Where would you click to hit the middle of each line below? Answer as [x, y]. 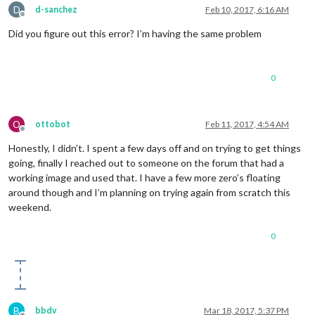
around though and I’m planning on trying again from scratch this [149, 192]
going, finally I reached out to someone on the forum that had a [146, 162]
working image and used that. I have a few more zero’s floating [144, 177]
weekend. [30, 207]
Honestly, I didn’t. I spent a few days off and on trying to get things [155, 148]
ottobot [53, 124]
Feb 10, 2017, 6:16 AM [247, 9]
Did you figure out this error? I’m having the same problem [135, 33]
